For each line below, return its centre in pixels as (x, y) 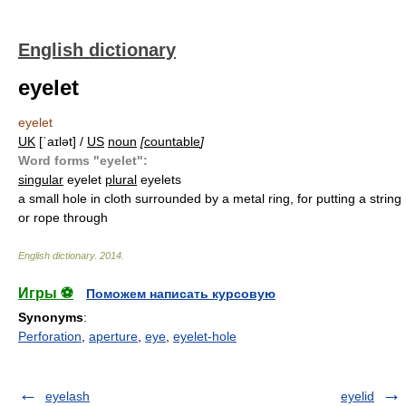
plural (121, 179)
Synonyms (51, 317)
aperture (113, 336)
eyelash (68, 396)
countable (172, 141)
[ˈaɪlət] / (61, 141)
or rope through (63, 217)
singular (41, 179)
